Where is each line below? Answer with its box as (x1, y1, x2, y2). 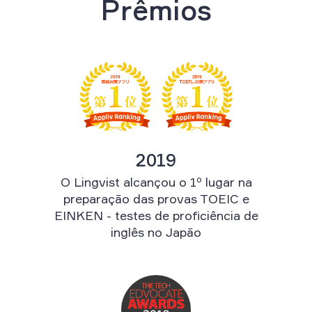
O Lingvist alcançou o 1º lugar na (60, 174, 252, 190)
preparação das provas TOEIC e (63, 191, 249, 207)
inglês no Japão (111, 224, 201, 240)
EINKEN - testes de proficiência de (54, 208, 258, 224)
